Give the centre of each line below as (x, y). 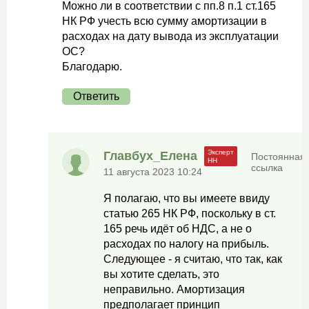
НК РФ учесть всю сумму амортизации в (165, 21)
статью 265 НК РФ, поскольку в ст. (190, 213)
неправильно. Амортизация (174, 289)
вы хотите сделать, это (161, 274)
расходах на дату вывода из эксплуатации (170, 36)
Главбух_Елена (150, 156)
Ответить (96, 96)
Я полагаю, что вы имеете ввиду (187, 198)
